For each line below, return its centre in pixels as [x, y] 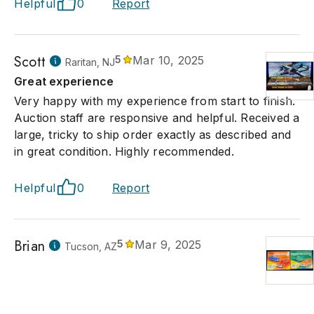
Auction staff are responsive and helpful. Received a [157, 118]
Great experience [64, 81]
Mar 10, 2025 [169, 60]
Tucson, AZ [91, 246]
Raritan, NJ [90, 62]
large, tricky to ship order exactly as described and [153, 135]
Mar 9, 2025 [168, 245]
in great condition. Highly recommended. [124, 151]
